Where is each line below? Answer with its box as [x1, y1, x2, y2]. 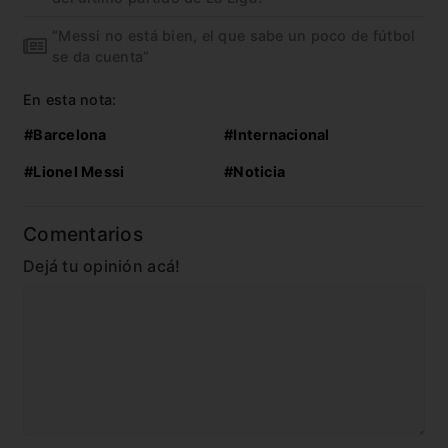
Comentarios [23, 222, 143, 247]
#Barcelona [24, 126, 107, 144]
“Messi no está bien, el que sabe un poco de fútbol [52, 27, 416, 45]
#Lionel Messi [24, 163, 125, 181]
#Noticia [224, 163, 286, 181]
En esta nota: [23, 91, 117, 109]
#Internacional [224, 126, 330, 144]
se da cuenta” [52, 48, 150, 66]
